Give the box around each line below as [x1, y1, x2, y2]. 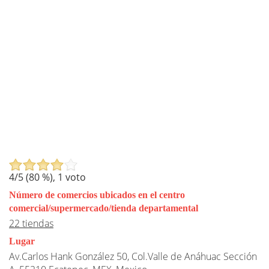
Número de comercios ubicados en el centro [9, 189, 185, 200]
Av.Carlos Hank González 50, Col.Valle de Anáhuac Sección [9, 249, 257, 263]
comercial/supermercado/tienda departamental [9, 202, 198, 213]
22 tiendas [9, 216, 53, 230]
